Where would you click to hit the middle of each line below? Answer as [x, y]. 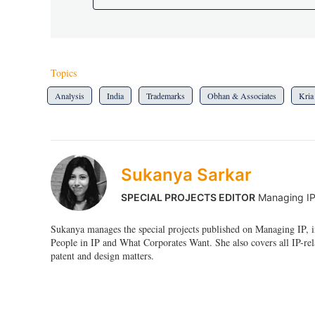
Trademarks [166, 95]
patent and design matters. [102, 255]
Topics [64, 72]
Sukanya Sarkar [186, 174]
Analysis [70, 95]
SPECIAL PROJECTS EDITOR [188, 197]
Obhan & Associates [242, 95]
